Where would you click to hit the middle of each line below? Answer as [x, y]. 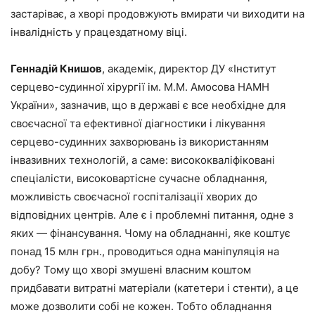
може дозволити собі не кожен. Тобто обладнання [141, 306]
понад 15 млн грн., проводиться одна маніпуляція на [145, 251]
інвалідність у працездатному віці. [99, 32]
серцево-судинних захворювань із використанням [140, 141]
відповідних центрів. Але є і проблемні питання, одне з [152, 214]
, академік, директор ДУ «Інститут [189, 68]
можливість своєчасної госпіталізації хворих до [134, 196]
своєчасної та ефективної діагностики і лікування [138, 123]
